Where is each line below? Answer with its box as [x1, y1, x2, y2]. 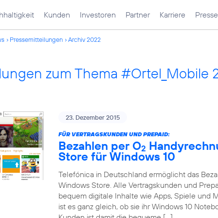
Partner [126, 10, 150, 19]
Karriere [160, 10, 185, 19]
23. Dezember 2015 [66, 113, 120, 121]
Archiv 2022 [68, 36, 101, 43]
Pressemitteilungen [10, 36, 63, 43]
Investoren [80, 10, 116, 19]
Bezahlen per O [58, 138, 141, 153]
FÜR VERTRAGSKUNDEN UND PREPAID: [58, 130, 170, 138]
